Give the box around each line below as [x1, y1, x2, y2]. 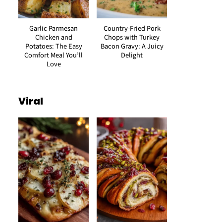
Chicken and [35, 32, 72, 43]
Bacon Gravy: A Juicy [100, 41, 164, 52]
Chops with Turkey [104, 32, 160, 43]
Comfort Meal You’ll [24, 50, 83, 60]
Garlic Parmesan [29, 23, 78, 34]
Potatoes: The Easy [25, 41, 82, 52]
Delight [121, 50, 143, 60]
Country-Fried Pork [103, 23, 161, 34]
